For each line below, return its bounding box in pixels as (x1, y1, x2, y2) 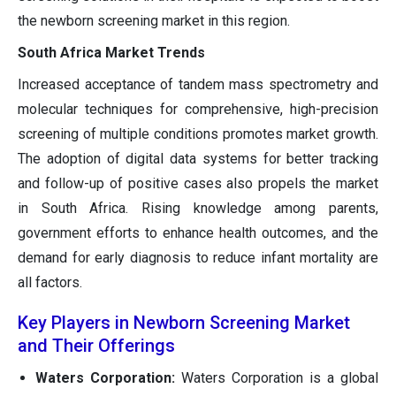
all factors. (18, 273, 82, 291)
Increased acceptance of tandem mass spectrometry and (18, 75, 378, 93)
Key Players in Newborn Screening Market (18, 311, 350, 333)
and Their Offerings (18, 334, 175, 356)
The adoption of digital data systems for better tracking (18, 149, 378, 167)
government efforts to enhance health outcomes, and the (18, 224, 378, 241)
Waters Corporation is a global (181, 369, 378, 386)
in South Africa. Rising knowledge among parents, (18, 199, 378, 217)
